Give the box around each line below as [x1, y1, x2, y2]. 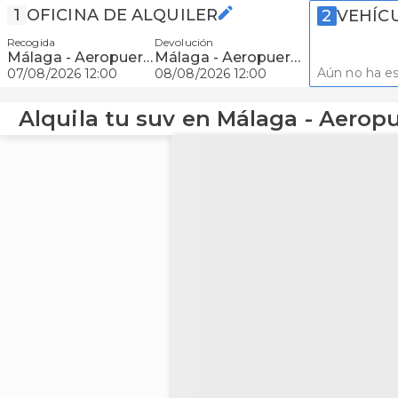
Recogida [7, 36, 55, 49]
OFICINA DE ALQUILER [27, 5, 218, 25]
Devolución [155, 36, 213, 49]
